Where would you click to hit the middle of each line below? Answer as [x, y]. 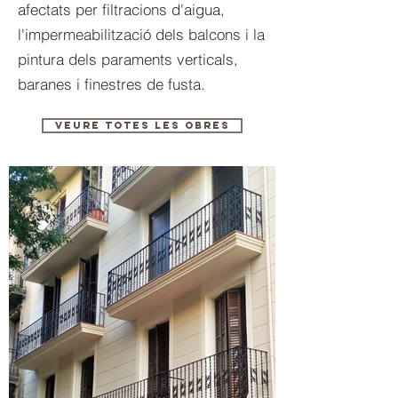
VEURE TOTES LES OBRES [142, 125]
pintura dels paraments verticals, [128, 59]
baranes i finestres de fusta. [111, 84]
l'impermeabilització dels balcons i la [141, 34]
